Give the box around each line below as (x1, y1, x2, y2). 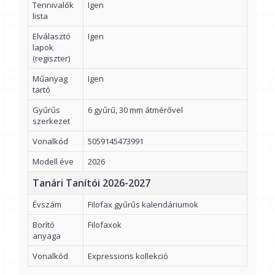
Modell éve (33, 156, 74, 168)
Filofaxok (88, 219, 122, 231)
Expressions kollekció (88, 250, 168, 262)
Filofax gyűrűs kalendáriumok (88, 199, 198, 211)
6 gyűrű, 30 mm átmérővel (88, 104, 183, 116)
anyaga (33, 230, 61, 242)
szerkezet (33, 115, 70, 127)
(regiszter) (33, 53, 70, 64)
